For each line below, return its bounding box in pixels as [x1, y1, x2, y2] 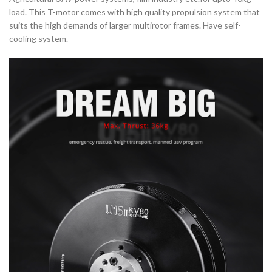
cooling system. [9, 33, 68, 44]
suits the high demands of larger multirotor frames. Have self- [9, 20, 241, 31]
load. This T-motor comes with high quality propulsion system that [9, 7, 260, 18]
